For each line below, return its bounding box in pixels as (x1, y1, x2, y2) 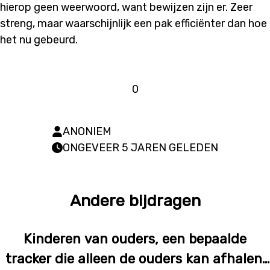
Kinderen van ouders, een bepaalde (24, 230, 246, 247)
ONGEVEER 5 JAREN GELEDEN (63, 140, 218, 154)
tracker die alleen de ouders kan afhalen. (5, 250, 265, 267)
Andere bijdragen (69, 190, 201, 210)
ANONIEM (63, 124, 111, 138)
